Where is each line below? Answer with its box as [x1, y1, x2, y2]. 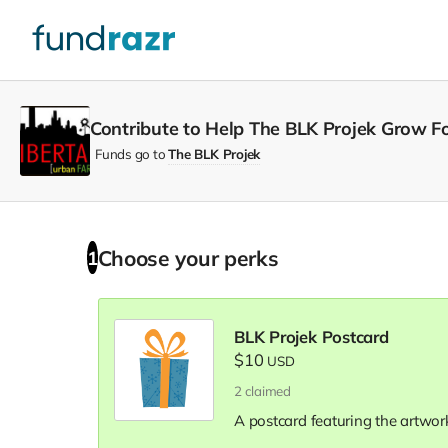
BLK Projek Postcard [234, 325, 389, 347]
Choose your [111, 244, 224, 271]
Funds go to [95, 145, 169, 162]
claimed [244, 382, 291, 399]
